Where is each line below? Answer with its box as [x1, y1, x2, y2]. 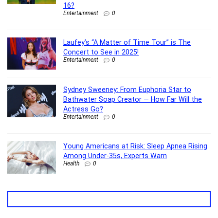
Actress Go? [63, 105, 103, 113]
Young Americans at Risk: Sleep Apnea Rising [63, 142, 207, 150]
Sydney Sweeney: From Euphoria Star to [63, 86, 191, 94]
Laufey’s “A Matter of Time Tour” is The [63, 38, 191, 46]
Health [63, 160, 79, 167]
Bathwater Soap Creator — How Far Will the [63, 95, 202, 104]
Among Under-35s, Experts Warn [63, 152, 167, 160]
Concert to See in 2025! [63, 48, 139, 56]
